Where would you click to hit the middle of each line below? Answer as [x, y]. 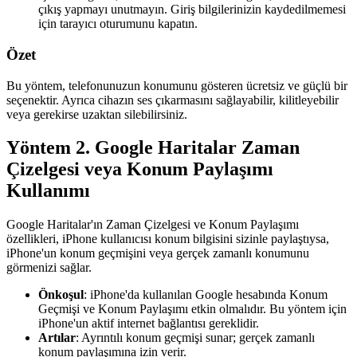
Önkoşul [61, 295]
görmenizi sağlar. [49, 268]
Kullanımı [48, 191]
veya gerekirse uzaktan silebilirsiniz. [97, 114]
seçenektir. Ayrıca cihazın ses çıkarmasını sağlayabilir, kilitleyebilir [173, 100]
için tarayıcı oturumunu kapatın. [118, 24]
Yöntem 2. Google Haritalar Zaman [153, 148]
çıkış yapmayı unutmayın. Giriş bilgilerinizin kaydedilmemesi [192, 10]
